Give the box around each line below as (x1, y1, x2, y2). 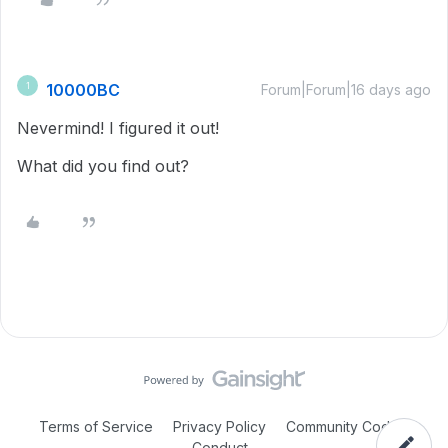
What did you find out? (17, 156, 189, 176)
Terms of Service (39, 418, 153, 435)
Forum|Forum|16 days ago (261, 81, 431, 98)
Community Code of (286, 418, 417, 435)
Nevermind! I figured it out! (17, 118, 224, 138)
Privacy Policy (169, 418, 270, 435)
